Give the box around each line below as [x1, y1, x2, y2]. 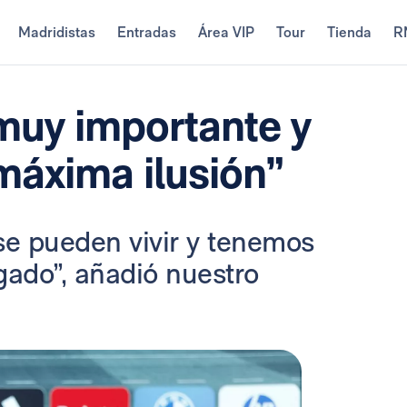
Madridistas [17, 24, 95, 41]
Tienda [326, 24, 372, 41]
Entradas [116, 24, 176, 41]
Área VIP [197, 24, 254, 41]
